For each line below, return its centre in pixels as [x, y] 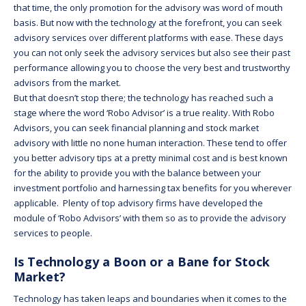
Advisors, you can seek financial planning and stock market [136, 127]
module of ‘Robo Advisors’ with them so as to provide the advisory [150, 218]
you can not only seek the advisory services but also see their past [152, 52]
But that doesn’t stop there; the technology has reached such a [143, 97]
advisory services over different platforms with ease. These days [149, 37]
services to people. [53, 233]
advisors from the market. [67, 82]
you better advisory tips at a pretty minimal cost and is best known [151, 157]
